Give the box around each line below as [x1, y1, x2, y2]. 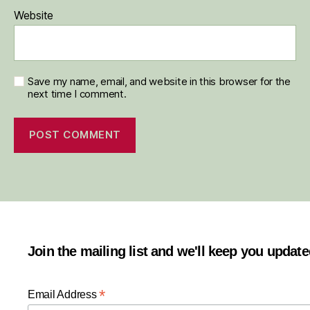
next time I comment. [28, 86, 127, 100]
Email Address [28, 288, 100, 300]
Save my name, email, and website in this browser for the [28, 74, 291, 88]
